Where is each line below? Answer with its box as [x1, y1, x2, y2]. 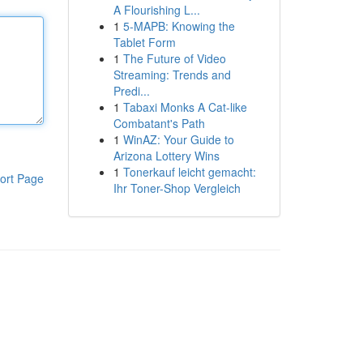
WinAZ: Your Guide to [122, 131, 234, 147]
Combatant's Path [113, 115, 205, 131]
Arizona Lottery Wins [113, 147, 220, 164]
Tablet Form [113, 34, 176, 50]
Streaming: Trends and [113, 66, 231, 83]
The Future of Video [122, 50, 226, 66]
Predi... [113, 83, 150, 99]
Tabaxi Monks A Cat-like [122, 99, 247, 115]
